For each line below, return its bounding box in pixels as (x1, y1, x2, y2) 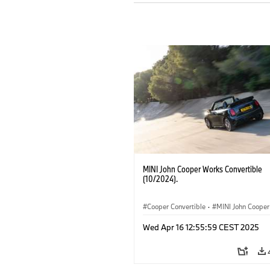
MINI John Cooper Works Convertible (143, 163, 262, 175)
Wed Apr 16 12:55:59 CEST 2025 (143, 221, 259, 233)
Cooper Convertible (147, 201, 206, 211)
